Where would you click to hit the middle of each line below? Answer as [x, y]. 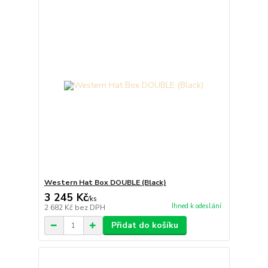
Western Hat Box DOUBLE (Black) [105, 183]
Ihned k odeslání [196, 206]
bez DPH [90, 208]
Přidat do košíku [144, 226]
